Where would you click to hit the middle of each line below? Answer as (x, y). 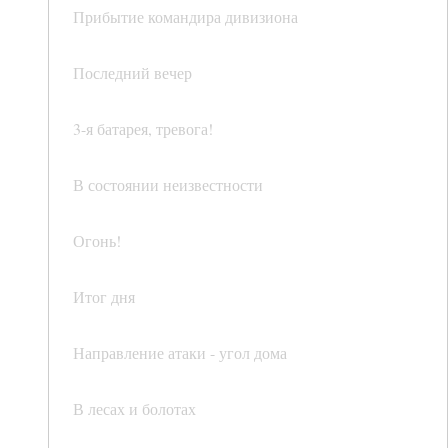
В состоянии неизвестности (168, 185)
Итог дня (104, 297)
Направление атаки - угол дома (180, 353)
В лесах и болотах (134, 409)
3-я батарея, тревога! (143, 129)
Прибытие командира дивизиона (185, 17)
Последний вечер (132, 73)
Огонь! (97, 241)
